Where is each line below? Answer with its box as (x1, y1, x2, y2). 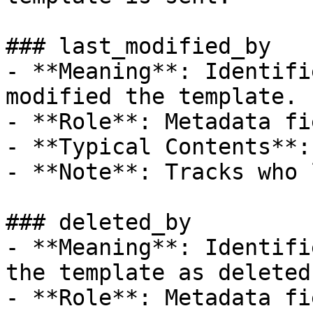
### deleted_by (6, 210, 191, 235)
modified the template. (6, 84, 298, 109)
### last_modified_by (6, 34, 271, 59)
